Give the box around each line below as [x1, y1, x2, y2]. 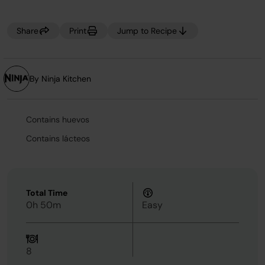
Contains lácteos [26, 133, 90, 144]
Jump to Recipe [117, 25, 177, 36]
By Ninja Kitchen [30, 73, 91, 84]
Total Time [26, 188, 67, 198]
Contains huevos [26, 114, 89, 125]
